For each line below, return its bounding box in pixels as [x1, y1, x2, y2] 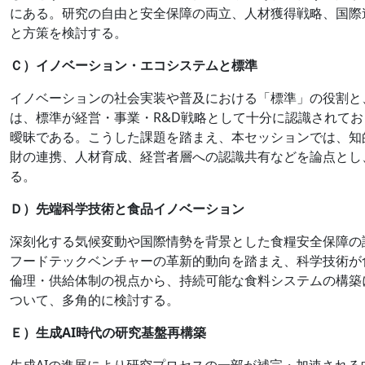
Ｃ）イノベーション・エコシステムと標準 [10, 55, 257, 74]
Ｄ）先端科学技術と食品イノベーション [10, 199, 244, 218]
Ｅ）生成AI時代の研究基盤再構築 [10, 323, 206, 341]
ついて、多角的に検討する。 [10, 290, 179, 309]
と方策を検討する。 [10, 23, 127, 42]
